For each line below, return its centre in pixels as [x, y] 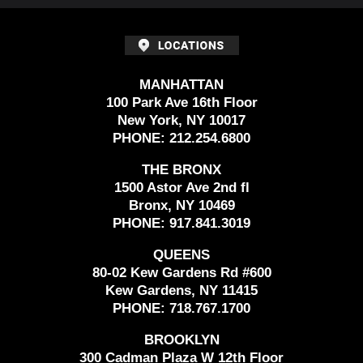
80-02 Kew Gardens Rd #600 [181, 273]
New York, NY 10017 [181, 121]
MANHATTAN [181, 85]
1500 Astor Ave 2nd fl [181, 188]
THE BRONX [181, 170]
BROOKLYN [181, 340]
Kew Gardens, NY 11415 [181, 291]
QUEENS [181, 255]
